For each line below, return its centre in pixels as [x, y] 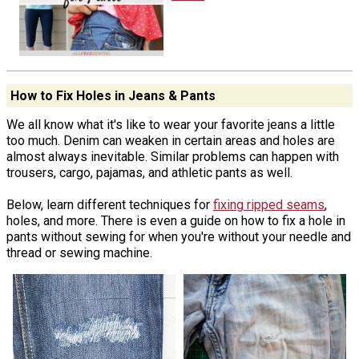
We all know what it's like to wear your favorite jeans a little [171, 125]
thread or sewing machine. [79, 253]
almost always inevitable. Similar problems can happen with [173, 157]
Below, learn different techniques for [110, 205]
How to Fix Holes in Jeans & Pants [113, 95]
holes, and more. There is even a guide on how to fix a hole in [176, 221]
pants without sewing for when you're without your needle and [179, 237]
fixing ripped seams [269, 205]
